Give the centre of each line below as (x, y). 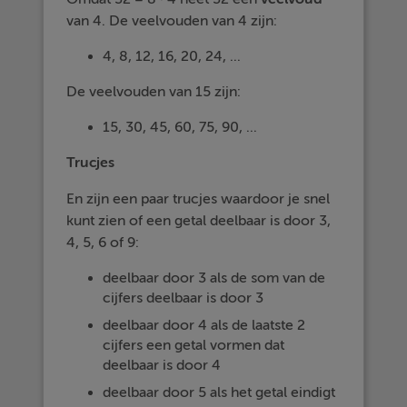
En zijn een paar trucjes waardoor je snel (199, 199)
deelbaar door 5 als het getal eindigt (219, 393)
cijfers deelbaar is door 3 (184, 298)
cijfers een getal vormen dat (194, 346)
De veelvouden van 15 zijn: (154, 92)
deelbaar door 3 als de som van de (214, 278)
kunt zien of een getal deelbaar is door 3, (199, 221)
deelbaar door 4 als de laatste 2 (204, 326)
